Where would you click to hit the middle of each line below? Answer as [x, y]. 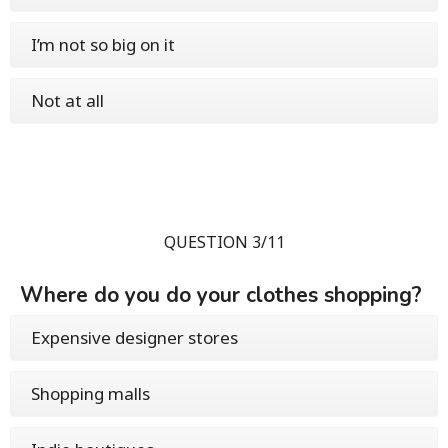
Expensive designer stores [134, 338]
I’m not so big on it [103, 45]
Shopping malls [90, 394]
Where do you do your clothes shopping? [221, 295]
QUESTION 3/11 [224, 242]
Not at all [67, 101]
